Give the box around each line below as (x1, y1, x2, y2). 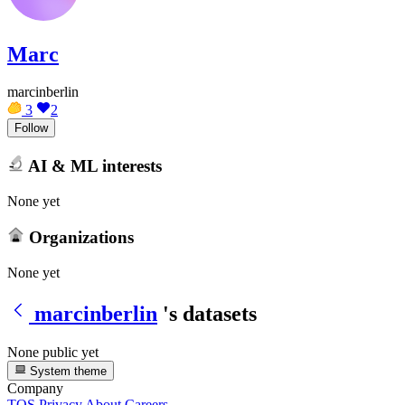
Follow (14, 121, 48, 136)
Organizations (24, 228, 134, 248)
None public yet (7, 344, 99, 360)
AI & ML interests (24, 155, 162, 175)
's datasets (163, 301, 257, 325)
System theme (26, 363, 108, 378)
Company (7, 380, 63, 396)
